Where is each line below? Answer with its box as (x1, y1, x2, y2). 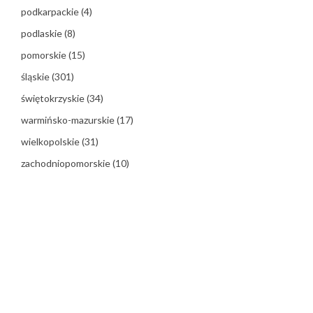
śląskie (21, 71, 52, 83)
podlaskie (21, 27, 64, 40)
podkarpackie (21, 6, 81, 18)
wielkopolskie (21, 136, 82, 148)
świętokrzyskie (21, 92, 87, 105)
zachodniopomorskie (21, 157, 112, 170)
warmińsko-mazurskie (21, 114, 117, 126)
